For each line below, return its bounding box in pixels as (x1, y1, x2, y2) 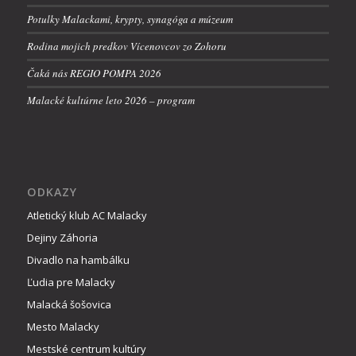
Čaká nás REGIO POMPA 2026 (26, 65, 161, 80)
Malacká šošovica (26, 297, 111, 312)
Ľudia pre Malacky (26, 275, 115, 290)
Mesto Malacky (26, 319, 99, 335)
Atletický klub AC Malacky (26, 208, 147, 223)
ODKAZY (26, 184, 77, 200)
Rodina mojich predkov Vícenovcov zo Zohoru (26, 38, 226, 53)
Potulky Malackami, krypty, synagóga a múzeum (26, 11, 233, 26)
